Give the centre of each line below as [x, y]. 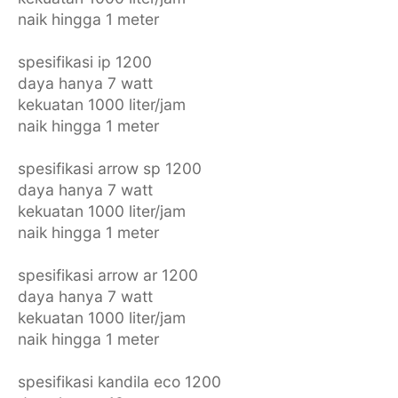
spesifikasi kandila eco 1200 [119, 381]
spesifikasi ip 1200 [84, 61]
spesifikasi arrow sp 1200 [109, 168]
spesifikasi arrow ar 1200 [107, 275]
